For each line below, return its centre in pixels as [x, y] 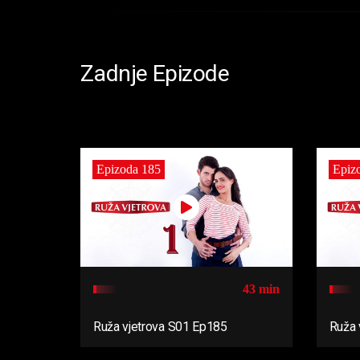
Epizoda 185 [129, 169]
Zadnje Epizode [155, 74]
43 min [261, 288]
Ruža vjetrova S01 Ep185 [160, 326]
